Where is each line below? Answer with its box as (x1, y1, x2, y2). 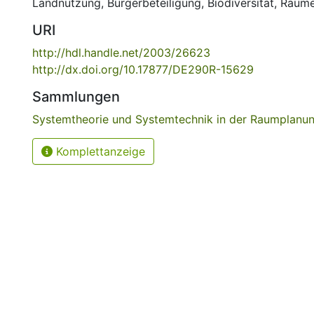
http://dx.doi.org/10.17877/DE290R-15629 (32, 62, 254, 76)
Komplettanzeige (53, 144, 145, 158)
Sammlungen (32, 88, 120, 105)
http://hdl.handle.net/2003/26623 (32, 46, 210, 60)
